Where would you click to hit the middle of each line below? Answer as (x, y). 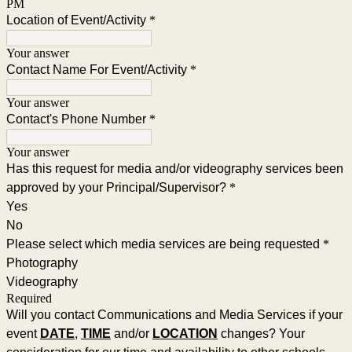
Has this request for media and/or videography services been (175, 168)
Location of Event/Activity (76, 20)
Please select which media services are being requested (163, 244)
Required (29, 298)
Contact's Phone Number (76, 119)
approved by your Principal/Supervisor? (116, 187)
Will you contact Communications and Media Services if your (174, 314)
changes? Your (261, 333)
